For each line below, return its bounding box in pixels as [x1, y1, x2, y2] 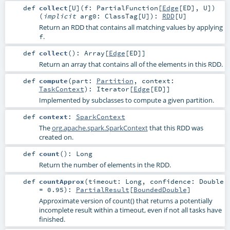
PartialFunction [96, 3, 158, 12]
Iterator [96, 84, 129, 93]
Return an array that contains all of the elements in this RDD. [39, 59, 223, 69]
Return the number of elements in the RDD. [39, 160, 171, 170]
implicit [43, 11, 80, 20]
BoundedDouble [133, 185, 187, 194]
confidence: [149, 177, 199, 186]
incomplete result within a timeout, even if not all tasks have [39, 205, 222, 215]
